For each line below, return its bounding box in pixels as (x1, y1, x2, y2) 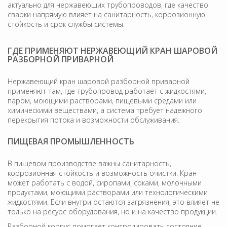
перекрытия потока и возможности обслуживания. (8, 115, 179, 125)
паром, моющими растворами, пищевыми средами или (8, 95, 197, 105)
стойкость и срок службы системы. (8, 19, 125, 29)
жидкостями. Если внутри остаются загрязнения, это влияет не (8, 197, 219, 207)
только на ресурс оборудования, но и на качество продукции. (8, 206, 217, 216)
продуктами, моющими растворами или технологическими (8, 187, 208, 197)
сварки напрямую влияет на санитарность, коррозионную (8, 9, 205, 19)
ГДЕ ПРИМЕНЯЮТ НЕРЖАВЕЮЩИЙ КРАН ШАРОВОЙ (8, 45, 217, 56)
